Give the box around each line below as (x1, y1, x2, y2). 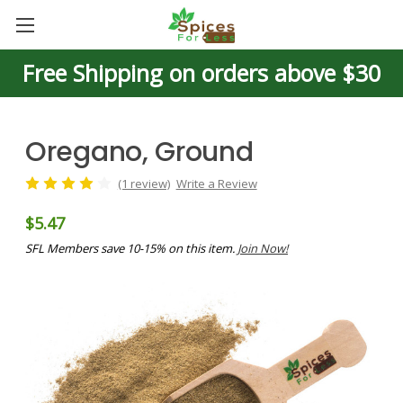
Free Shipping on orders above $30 (22, 58, 381, 88)
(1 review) (117, 175, 170, 192)
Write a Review (175, 175, 257, 192)
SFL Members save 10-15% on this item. (25, 239, 237, 256)
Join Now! (237, 239, 288, 256)
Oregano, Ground (25, 133, 254, 171)
